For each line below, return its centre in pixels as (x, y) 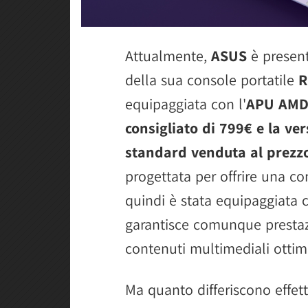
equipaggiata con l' (186, 103)
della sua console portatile (212, 79)
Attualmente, (168, 55)
